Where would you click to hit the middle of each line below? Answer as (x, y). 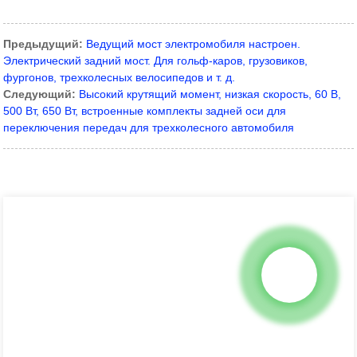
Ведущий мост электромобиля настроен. (194, 44)
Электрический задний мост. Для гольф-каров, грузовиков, (156, 61)
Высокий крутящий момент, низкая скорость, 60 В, (210, 94)
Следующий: (40, 94)
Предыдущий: (43, 44)
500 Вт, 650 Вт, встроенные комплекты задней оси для (145, 111)
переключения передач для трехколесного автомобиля (149, 128)
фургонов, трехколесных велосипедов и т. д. (120, 78)
